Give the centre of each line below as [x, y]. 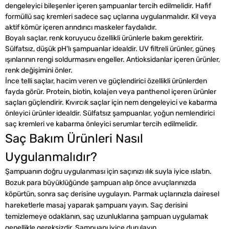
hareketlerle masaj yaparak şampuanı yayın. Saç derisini [96, 205]
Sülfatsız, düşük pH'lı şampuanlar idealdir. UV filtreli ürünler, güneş [110, 49]
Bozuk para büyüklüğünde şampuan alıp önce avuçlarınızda [101, 183]
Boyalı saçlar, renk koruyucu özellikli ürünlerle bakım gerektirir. [104, 38]
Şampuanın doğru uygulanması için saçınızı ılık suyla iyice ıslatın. [108, 171]
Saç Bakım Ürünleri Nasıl [74, 139]
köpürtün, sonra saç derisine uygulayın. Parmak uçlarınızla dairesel [112, 194]
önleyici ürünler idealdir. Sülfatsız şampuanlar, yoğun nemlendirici [110, 113]
